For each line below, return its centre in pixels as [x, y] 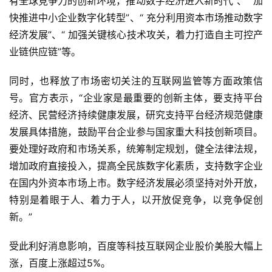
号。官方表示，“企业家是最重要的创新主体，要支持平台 [136, 98]
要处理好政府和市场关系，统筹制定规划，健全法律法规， [136, 149]
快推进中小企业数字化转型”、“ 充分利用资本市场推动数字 [136, 18]
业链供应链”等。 [45, 52]
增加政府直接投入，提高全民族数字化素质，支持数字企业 [136, 166]
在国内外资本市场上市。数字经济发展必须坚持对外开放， [136, 183]
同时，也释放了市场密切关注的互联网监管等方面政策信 [136, 81]
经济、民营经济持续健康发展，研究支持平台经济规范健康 [136, 115]
